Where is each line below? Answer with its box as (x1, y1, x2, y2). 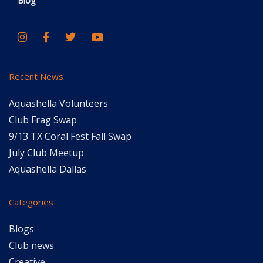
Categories (9, 196, 53, 208)
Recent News (9, 70, 63, 82)
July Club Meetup (9, 146, 84, 159)
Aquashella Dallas (9, 163, 86, 176)
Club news (9, 239, 54, 252)
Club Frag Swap (9, 113, 77, 126)
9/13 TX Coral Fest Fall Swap (9, 130, 131, 143)
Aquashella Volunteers (9, 97, 108, 110)
